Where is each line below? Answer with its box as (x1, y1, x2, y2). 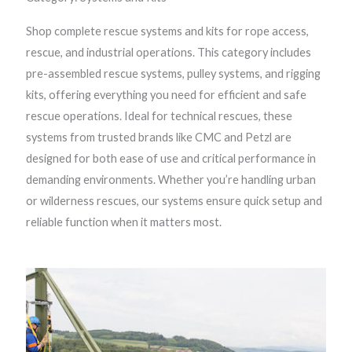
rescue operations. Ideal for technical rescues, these (25, 108, 292, 123)
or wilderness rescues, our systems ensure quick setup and (25, 193, 322, 207)
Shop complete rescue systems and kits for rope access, (25, 24, 309, 38)
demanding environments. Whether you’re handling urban (25, 172, 316, 186)
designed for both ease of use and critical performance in (25, 151, 316, 165)
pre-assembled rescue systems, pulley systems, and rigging (25, 66, 321, 80)
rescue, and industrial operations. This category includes (25, 45, 311, 59)
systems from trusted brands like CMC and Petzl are (25, 130, 291, 144)
